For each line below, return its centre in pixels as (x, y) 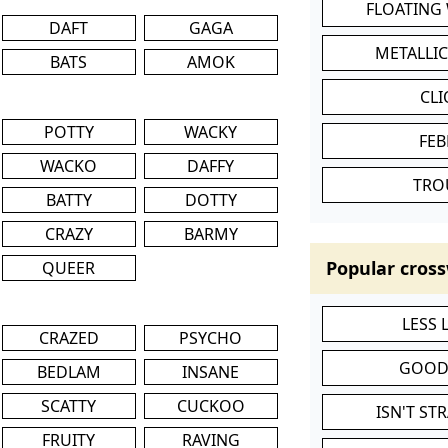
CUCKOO (210, 405)
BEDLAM (68, 371)
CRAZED (68, 337)
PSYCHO (211, 337)
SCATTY (69, 405)
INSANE (211, 371)
